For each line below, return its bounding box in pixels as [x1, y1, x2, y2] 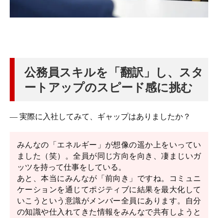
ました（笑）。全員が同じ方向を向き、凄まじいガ [17, 152, 201, 160]
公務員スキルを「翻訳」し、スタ [24, 65, 203, 79]
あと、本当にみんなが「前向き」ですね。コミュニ [17, 174, 201, 182]
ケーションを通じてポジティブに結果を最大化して [17, 185, 201, 194]
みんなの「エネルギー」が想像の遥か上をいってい [17, 141, 201, 149]
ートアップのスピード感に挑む [24, 80, 193, 94]
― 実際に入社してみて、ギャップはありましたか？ [10, 112, 191, 121]
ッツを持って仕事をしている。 [17, 163, 126, 171]
